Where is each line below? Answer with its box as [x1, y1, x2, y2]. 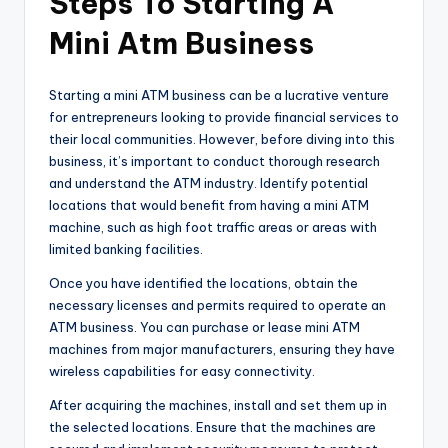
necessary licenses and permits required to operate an [49, 297, 386, 314]
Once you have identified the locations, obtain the [49, 275, 358, 292]
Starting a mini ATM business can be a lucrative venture [49, 87, 389, 104]
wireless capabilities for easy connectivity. [49, 363, 315, 380]
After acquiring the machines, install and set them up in [49, 397, 387, 414]
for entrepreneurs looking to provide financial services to [49, 109, 399, 126]
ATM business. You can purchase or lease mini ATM [49, 319, 360, 336]
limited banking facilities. [49, 241, 203, 258]
